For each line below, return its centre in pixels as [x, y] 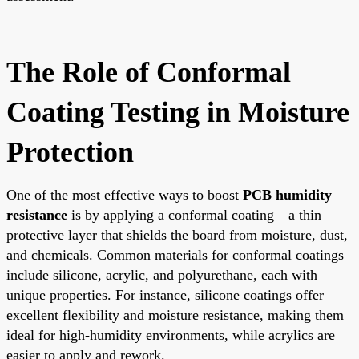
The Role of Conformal [149, 72]
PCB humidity [287, 194]
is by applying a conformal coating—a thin [194, 214]
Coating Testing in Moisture [178, 112]
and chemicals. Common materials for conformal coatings [175, 254]
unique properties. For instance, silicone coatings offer [165, 294]
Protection [70, 152]
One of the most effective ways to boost [125, 194]
